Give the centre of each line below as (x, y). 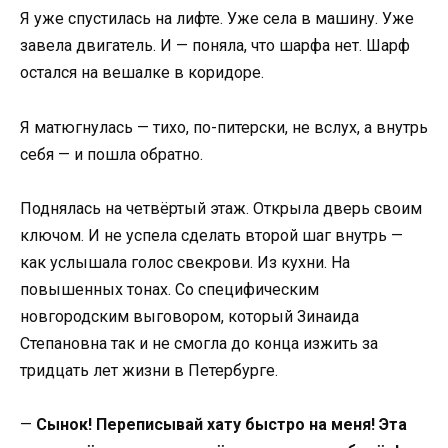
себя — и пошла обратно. (111, 154)
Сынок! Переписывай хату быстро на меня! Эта (221, 424)
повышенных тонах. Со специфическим (169, 289)
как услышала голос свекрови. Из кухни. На (185, 262)
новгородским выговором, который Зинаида (189, 316)
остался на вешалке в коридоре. (142, 73)
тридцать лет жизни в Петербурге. (149, 370)
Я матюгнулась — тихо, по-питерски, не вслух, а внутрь (224, 127)
